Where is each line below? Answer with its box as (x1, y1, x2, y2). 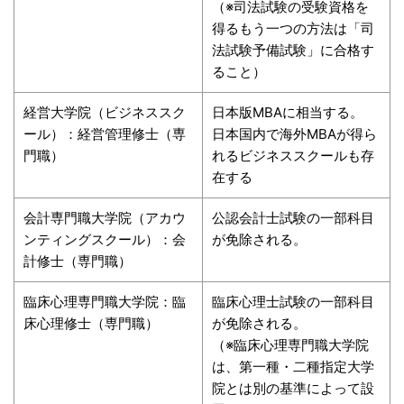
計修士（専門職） (23, 252, 132, 270)
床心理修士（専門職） (23, 314, 159, 332)
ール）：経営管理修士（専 (23, 124, 186, 142)
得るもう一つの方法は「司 (212, 19, 374, 37)
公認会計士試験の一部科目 (212, 208, 374, 226)
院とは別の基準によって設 (212, 379, 374, 397)
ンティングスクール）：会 (23, 230, 186, 248)
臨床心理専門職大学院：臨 (23, 292, 186, 310)
